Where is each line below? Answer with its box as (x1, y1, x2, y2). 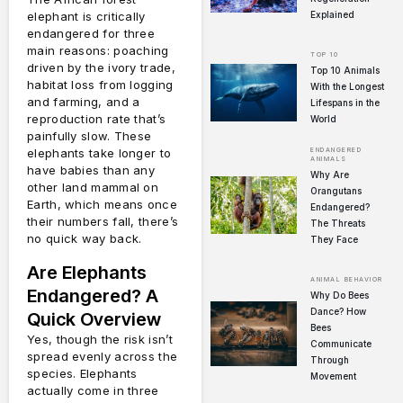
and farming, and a (27, 94, 140, 110)
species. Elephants (27, 365, 138, 381)
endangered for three (27, 26, 156, 41)
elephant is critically (27, 9, 146, 24)
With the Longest (310, 80, 384, 92)
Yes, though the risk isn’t (27, 331, 173, 346)
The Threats (310, 217, 365, 228)
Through (310, 354, 349, 365)
